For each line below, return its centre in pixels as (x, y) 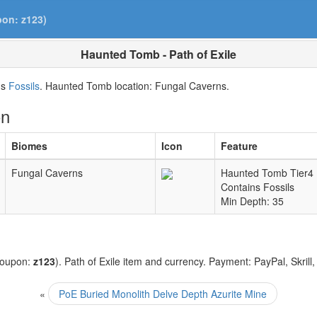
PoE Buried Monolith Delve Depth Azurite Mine (163, 294)
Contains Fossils (258, 187)
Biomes (29, 146)
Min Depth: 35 (252, 201)
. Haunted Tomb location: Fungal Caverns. (134, 86)
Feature (239, 146)
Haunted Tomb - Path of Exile (158, 54)
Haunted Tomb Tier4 (267, 173)
